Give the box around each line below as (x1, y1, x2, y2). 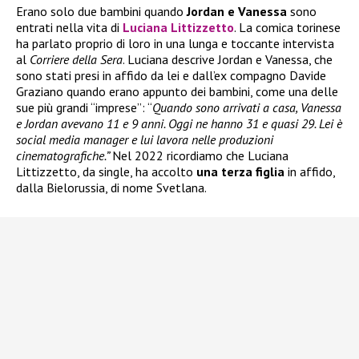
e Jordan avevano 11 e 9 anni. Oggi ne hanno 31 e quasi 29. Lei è (16, 115, 342, 132)
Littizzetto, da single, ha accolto (16, 163, 196, 180)
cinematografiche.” (16, 147, 112, 164)
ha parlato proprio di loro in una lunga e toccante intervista (16, 35, 334, 52)
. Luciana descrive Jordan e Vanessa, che (123, 51, 333, 68)
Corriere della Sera (30, 51, 123, 68)
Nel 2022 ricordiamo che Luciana (112, 147, 288, 164)
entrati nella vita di (16, 19, 123, 36)
